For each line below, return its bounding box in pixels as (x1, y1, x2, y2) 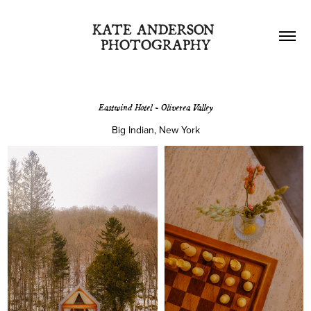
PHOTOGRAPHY (100, 33, 211, 54)
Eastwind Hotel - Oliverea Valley (98, 99, 213, 114)
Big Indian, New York (111, 123, 200, 137)
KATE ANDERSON (92, 17, 215, 39)
